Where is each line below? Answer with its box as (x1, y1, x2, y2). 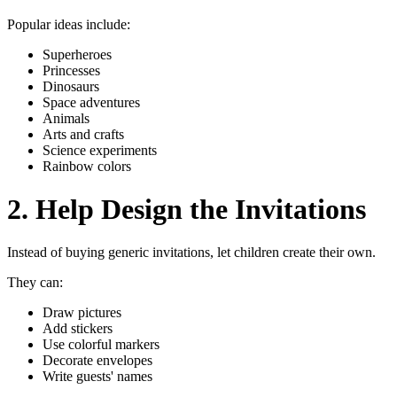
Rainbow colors (43, 158, 131, 174)
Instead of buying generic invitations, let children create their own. (7, 245, 376, 261)
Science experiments (43, 142, 157, 158)
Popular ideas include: (7, 16, 130, 32)
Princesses (43, 62, 100, 78)
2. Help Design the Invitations (7, 192, 366, 225)
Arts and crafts (43, 126, 124, 142)
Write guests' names (43, 369, 152, 385)
